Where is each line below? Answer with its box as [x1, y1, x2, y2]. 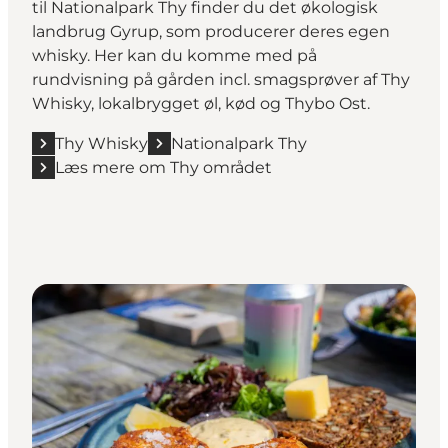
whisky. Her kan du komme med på [32, 45, 317, 65]
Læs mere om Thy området [55, 157, 272, 177]
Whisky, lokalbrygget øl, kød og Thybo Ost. [32, 93, 370, 113]
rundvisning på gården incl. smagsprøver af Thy [32, 69, 410, 89]
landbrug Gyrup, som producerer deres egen [32, 21, 390, 41]
